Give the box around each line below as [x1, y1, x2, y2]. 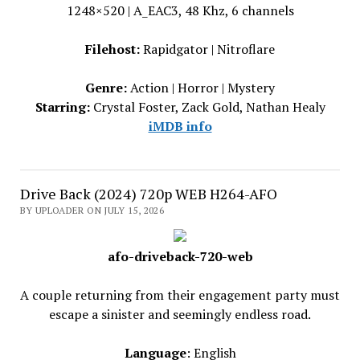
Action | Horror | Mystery [127, 79, 275, 96]
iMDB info [148, 117, 212, 135]
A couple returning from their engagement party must [20, 286, 340, 304]
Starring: [35, 98, 90, 116]
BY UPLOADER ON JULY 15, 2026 [19, 204, 164, 216]
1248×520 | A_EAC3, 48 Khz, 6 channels [66, 2, 294, 19]
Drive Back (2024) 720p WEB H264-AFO [19, 184, 277, 203]
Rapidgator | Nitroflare [140, 40, 275, 58]
